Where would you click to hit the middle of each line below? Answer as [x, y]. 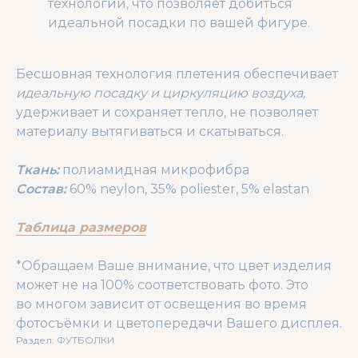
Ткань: [38, 169]
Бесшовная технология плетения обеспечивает [177, 74]
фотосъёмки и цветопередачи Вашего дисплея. [179, 323]
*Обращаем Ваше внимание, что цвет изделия [174, 265]
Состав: [43, 189]
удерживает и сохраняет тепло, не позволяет [167, 112]
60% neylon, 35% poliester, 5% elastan [189, 189]
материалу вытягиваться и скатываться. [150, 131]
